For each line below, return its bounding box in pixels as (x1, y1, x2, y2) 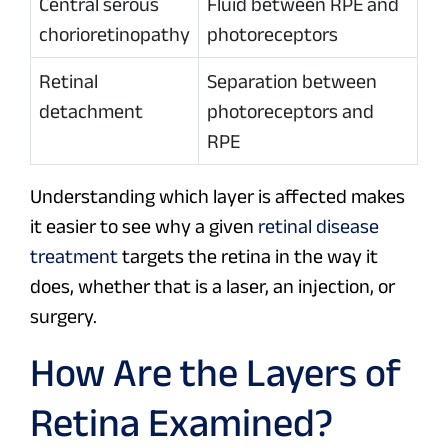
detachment (39, 100, 143, 123)
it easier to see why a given (30, 215, 258, 238)
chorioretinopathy (39, 23, 190, 46)
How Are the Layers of (30, 350, 401, 395)
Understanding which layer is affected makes (30, 185, 405, 208)
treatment (30, 245, 118, 268)
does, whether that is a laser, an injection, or (30, 275, 395, 298)
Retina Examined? (30, 400, 333, 445)
